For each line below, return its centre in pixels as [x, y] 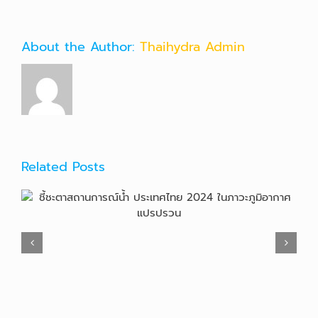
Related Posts [63, 167]
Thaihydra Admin [192, 47]
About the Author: [81, 47]
